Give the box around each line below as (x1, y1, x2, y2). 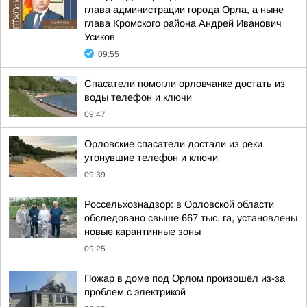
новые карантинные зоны (84, 226, 201, 237)
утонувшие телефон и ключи (84, 152, 218, 163)
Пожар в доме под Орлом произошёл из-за (84, 273, 285, 284)
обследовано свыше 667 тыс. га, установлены (84, 212, 297, 223)
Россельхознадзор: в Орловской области (84, 199, 274, 210)
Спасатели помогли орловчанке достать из (84, 78, 285, 89)
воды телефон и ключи (84, 92, 192, 103)
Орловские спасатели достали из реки (84, 138, 262, 149)
